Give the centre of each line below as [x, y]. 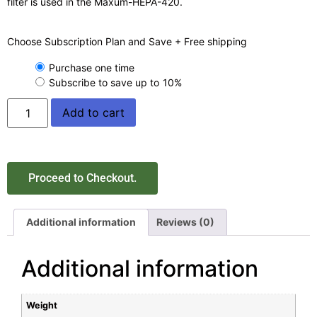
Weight [42, 305]
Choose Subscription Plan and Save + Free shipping [127, 41]
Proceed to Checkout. [82, 178]
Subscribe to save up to [105, 82]
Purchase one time [92, 67]
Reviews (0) [186, 222]
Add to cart [94, 112]
